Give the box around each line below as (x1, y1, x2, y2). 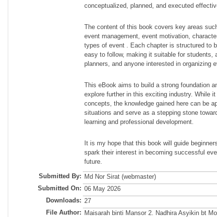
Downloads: (46, 197, 81, 204)
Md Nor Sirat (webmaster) (84, 173, 156, 181)
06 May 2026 (84, 185, 121, 193)
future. (84, 158, 102, 165)
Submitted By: (38, 172, 81, 180)
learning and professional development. (84, 118, 194, 125)
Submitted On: (37, 185, 81, 192)
